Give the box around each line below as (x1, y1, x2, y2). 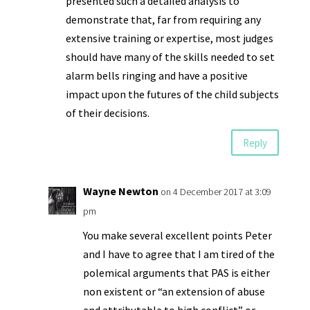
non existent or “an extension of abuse (82, 284, 265, 298)
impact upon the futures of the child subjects (65, 87, 279, 101)
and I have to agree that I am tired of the (82, 247, 275, 261)
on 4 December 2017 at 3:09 (160, 185, 271, 198)
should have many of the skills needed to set (65, 50, 275, 64)
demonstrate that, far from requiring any (65, 12, 261, 26)
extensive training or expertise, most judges (65, 31, 273, 45)
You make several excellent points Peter (82, 228, 272, 242)
